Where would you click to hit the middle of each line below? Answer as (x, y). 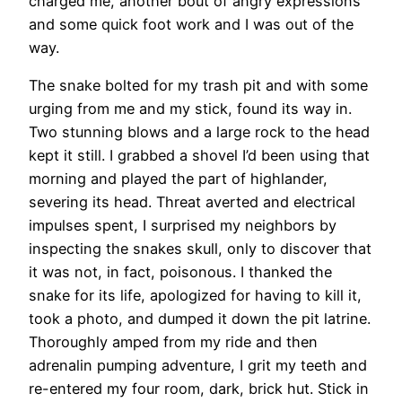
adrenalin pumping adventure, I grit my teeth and (198, 365)
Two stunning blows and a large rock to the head (199, 131)
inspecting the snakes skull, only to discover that (200, 248)
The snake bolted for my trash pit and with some (198, 85)
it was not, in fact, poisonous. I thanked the (180, 271)
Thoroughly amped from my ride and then (173, 341)
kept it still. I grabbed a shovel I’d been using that (199, 155)
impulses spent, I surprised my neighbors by (183, 225)
